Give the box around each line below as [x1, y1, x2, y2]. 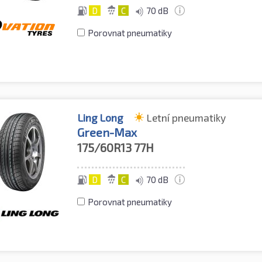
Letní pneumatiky [147, 111, 226, 125]
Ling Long [77, 111, 123, 125]
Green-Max [77, 125, 137, 140]
